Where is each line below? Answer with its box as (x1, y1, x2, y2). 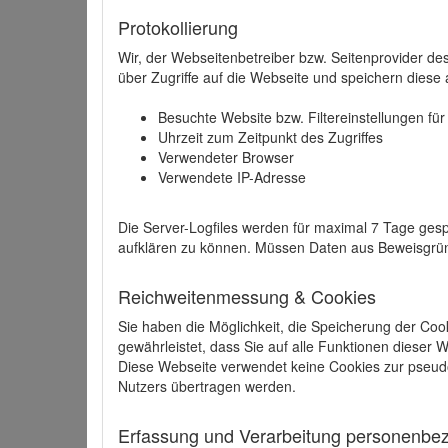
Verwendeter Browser (158, 147, 294, 167)
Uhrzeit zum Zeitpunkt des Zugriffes (158, 127, 383, 147)
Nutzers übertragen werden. (118, 376, 296, 396)
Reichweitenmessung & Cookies (118, 283, 376, 309)
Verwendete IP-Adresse (158, 167, 306, 187)
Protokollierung (118, 14, 238, 40)
